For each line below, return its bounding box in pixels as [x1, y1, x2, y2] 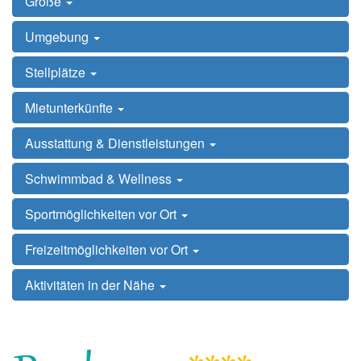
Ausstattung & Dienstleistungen [25, 134, 208, 152]
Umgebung [25, 27, 92, 46]
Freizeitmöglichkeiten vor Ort [25, 240, 191, 259]
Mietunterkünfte [25, 98, 116, 117]
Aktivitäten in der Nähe [25, 276, 158, 294]
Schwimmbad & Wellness [25, 169, 175, 188]
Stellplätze [25, 63, 89, 81]
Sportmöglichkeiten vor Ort [25, 205, 180, 223]
